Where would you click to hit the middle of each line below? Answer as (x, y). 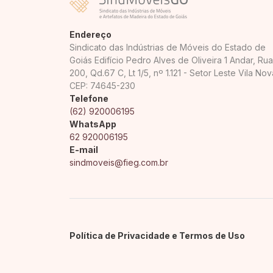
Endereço (90, 34)
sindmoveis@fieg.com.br (119, 162)
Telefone (89, 98)
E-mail (84, 150)
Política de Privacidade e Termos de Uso (157, 236)
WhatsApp (93, 124)
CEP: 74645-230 (102, 86)
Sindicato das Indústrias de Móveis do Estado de (168, 47)
